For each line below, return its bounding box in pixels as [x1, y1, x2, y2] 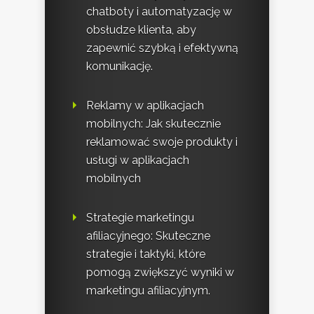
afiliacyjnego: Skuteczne [86, 228, 210, 243]
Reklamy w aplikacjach [86, 98, 204, 112]
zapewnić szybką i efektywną [86, 41, 238, 55]
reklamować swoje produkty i [86, 135, 238, 149]
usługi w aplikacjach [86, 153, 189, 167]
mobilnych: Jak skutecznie [86, 116, 221, 130]
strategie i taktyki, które [86, 247, 205, 261]
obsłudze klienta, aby [86, 22, 196, 36]
